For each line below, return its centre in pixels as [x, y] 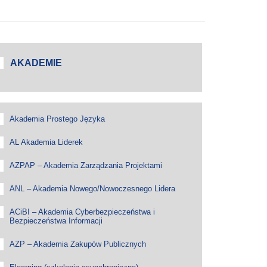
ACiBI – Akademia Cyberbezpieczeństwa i [82, 212]
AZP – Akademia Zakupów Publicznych [77, 244]
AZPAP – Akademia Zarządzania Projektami [86, 165]
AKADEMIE [36, 63]
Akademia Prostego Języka [57, 119]
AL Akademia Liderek [46, 142]
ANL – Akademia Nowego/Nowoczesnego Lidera [92, 189]
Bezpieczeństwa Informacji [56, 221]
